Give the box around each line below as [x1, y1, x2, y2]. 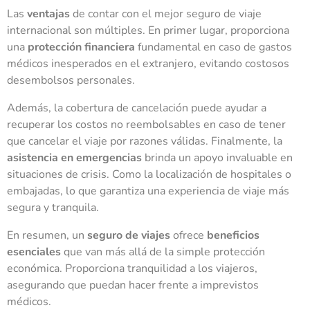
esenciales [7, 244, 61, 259]
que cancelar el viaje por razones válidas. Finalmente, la [7, 133, 282, 149]
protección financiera [28, 39, 135, 55]
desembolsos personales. [7, 72, 135, 88]
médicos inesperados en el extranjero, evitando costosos [7, 55, 289, 71]
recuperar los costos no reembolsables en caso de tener [7, 116, 286, 132]
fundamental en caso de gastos [135, 39, 292, 55]
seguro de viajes [87, 227, 170, 243]
